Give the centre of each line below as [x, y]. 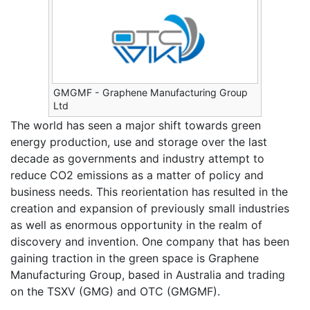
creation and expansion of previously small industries [150, 209]
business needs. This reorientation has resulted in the [149, 192]
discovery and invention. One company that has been [150, 242]
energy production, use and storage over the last [139, 142]
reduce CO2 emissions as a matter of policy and [137, 175]
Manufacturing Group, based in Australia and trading [148, 275]
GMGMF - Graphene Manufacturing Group [151, 93]
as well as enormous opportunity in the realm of [136, 225]
